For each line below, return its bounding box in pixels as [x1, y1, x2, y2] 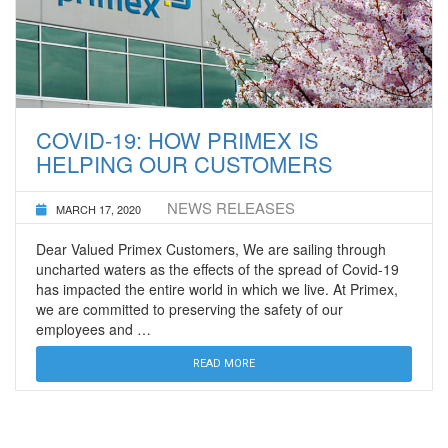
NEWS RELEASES [167, 196, 295, 218]
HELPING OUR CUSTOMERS [36, 147, 333, 179]
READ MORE [193, 356, 255, 370]
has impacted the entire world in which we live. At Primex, [36, 278, 398, 299]
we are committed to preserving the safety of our [36, 298, 343, 319]
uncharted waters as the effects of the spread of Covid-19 [36, 258, 399, 279]
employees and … [36, 318, 151, 339]
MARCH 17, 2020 [56, 200, 141, 217]
